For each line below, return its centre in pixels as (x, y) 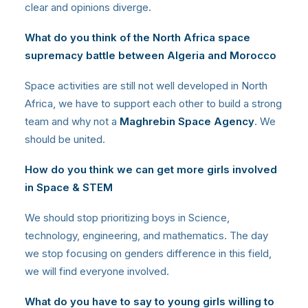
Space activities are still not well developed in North (146, 86)
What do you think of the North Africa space (137, 38)
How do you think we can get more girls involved (151, 170)
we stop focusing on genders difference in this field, (148, 254)
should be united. (65, 140)
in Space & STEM (69, 188)
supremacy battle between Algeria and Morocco (151, 56)
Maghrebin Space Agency (187, 122)
